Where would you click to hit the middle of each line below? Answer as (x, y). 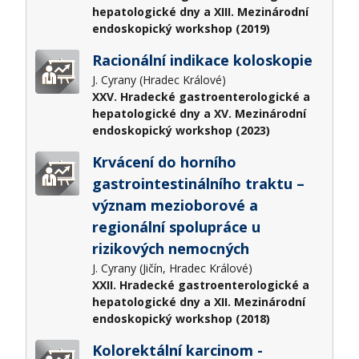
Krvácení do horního (164, 162)
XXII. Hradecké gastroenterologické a (200, 285)
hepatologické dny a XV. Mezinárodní (199, 114)
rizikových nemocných (170, 249)
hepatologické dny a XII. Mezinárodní (198, 302)
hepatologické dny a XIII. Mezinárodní (200, 12)
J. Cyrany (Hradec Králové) (160, 80)
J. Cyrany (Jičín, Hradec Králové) (173, 268)
